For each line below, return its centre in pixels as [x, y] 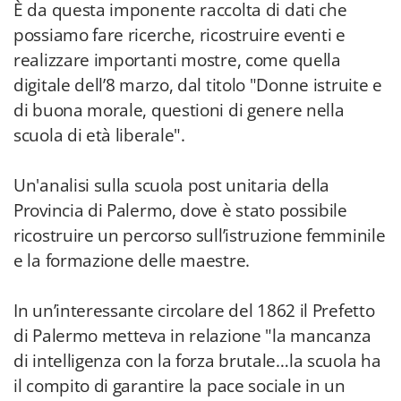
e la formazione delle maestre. [132, 260]
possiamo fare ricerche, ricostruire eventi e [179, 35]
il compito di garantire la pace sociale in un [179, 386]
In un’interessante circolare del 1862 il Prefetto [194, 311]
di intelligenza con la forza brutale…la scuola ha [197, 361]
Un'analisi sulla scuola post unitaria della [172, 185]
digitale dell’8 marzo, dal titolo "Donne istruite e [198, 85]
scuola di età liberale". [99, 135]
